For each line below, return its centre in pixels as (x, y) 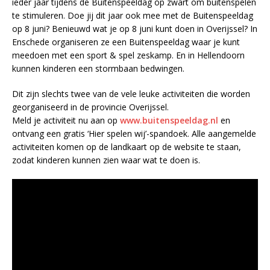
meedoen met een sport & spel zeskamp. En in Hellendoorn (128, 55)
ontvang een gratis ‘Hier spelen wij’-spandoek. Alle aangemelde (134, 133)
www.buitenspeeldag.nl (169, 120)
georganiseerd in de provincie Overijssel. (90, 107)
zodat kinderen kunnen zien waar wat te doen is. (106, 160)
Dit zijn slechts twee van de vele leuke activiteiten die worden (131, 93)
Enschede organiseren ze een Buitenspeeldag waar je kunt (126, 42)
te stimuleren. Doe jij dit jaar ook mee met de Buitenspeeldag (133, 15)
